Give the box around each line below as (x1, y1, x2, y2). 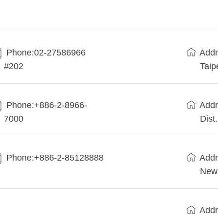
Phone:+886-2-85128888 (6, 153, 104, 163)
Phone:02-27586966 (6, 48, 86, 58)
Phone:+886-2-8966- (6, 100, 88, 110)
